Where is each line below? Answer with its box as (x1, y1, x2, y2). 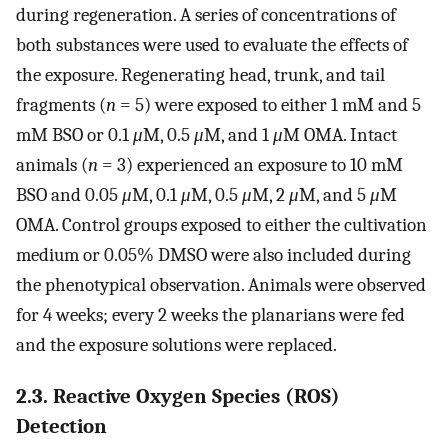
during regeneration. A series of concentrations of (16, 3, 396, 26)
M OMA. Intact (283, 123, 397, 146)
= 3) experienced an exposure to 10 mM (98, 153, 403, 176)
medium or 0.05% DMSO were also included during (16, 243, 411, 266)
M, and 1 (204, 123, 273, 146)
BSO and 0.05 (16, 183, 122, 206)
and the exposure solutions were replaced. (16, 333, 337, 356)
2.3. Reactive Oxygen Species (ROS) (16, 384, 340, 409)
